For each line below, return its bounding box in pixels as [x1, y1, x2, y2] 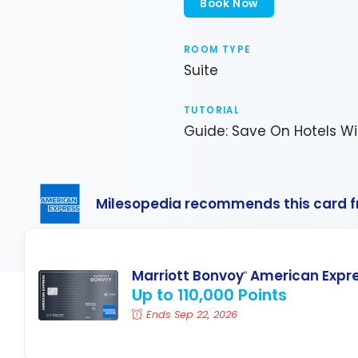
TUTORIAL [184, 104, 241, 117]
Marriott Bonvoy [132, 266, 244, 286]
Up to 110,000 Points [132, 284, 287, 307]
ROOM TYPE [184, 42, 251, 56]
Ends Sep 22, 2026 [146, 308, 238, 322]
